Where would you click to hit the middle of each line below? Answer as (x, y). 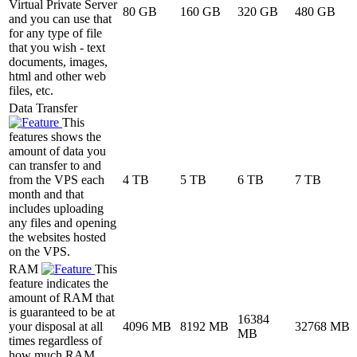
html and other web (57, 76)
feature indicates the (59, 283)
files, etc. (31, 90)
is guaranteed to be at (62, 312)
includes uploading (56, 208)
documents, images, (58, 61)
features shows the (55, 136)
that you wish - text (57, 47)
